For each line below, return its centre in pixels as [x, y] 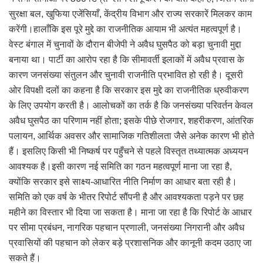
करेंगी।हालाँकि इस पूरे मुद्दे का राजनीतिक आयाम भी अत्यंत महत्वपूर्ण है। [125, 29]
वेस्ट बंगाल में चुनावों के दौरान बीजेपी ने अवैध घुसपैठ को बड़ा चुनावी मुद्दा [125, 44]
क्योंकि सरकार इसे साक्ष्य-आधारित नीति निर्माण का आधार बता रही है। [123, 181]
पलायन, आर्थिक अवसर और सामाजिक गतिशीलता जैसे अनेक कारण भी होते [131, 136]
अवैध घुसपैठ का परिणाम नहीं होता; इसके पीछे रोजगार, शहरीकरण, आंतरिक [131, 120]
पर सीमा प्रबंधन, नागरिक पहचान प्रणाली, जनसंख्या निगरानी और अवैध [127, 227]
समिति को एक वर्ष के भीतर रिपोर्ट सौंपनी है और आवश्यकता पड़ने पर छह [126, 197]
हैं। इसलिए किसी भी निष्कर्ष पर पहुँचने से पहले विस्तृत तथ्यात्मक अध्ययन [129, 151]
